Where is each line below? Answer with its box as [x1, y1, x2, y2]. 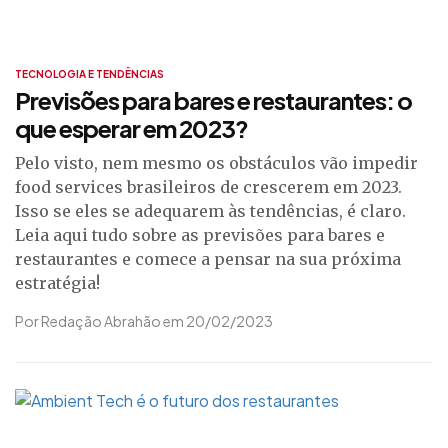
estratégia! [15, 273, 100, 293]
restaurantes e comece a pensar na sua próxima [15, 249, 401, 269]
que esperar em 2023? [15, 113, 248, 143]
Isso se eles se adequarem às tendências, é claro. [15, 201, 406, 221]
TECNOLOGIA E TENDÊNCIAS [15, 68, 164, 80]
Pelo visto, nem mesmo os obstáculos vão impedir [15, 153, 418, 173]
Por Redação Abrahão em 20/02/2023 [15, 312, 273, 330]
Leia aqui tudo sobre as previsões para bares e [15, 225, 385, 245]
